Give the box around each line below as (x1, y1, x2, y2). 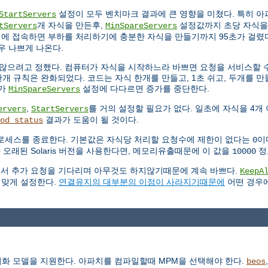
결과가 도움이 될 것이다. (43, 115, 139, 125)
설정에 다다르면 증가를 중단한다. (80, 84, 209, 94)
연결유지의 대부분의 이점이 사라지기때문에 (59, 177, 225, 187)
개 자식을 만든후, (37, 20, 105, 31)
